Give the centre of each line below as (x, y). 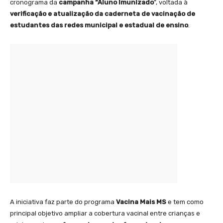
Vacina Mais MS (140, 202)
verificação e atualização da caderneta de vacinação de (103, 14)
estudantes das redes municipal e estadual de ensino (99, 25)
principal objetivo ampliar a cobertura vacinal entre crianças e (105, 214)
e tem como (185, 202)
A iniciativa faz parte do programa (62, 202)
